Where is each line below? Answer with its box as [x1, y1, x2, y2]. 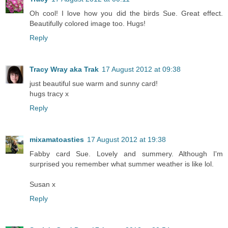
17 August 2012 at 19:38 [87, 135, 166, 144]
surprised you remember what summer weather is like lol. [30, 159, 214, 168]
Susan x [30, 180, 55, 188]
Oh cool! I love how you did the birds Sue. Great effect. [30, 9, 223, 17]
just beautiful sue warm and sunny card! [30, 79, 158, 88]
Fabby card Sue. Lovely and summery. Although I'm [30, 149, 223, 158]
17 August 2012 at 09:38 [102, 65, 181, 73]
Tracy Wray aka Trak [30, 65, 99, 73]
